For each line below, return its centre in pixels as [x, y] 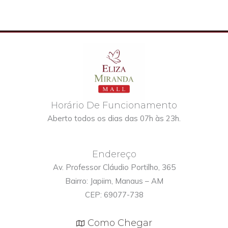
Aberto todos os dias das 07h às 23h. [114, 118]
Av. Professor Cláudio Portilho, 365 [114, 167]
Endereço [114, 154]
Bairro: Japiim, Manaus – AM [114, 181]
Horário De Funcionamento [114, 105]
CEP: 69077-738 [114, 194]
